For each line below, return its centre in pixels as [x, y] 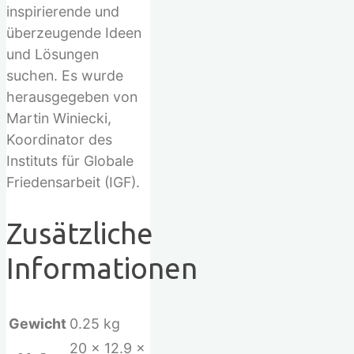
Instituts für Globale [70, 160]
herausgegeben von [72, 96]
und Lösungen [53, 54]
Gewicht [38, 323]
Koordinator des [59, 139]
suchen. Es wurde [65, 75]
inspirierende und [63, 11]
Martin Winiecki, [59, 118]
